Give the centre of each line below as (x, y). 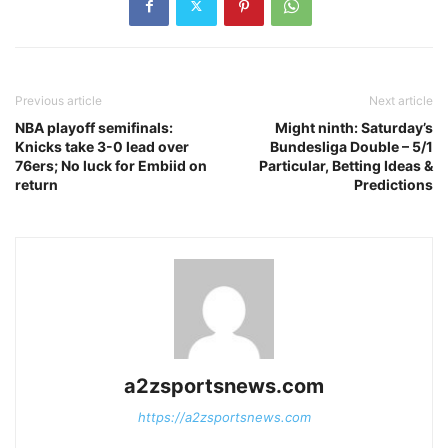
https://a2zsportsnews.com (224, 416)
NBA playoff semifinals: (94, 127)
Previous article (58, 100)
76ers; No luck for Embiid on (111, 165)
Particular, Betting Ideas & (346, 165)
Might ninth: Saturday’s (354, 127)
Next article (401, 100)
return (36, 184)
